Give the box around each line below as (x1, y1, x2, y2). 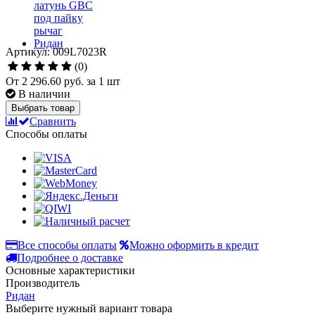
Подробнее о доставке (17, 251, 123, 264)
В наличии (18, 87, 70, 100)
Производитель (6, 276, 79, 289)
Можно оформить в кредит (129, 238, 259, 251)
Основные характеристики (6, 264, 135, 276)
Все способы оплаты (18, 238, 117, 251)
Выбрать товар (11, 102, 75, 113)
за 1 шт (86, 75, 120, 87)
